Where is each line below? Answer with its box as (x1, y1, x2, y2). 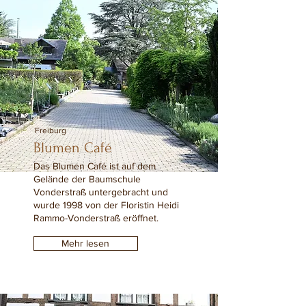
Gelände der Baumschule (33, 173, 141, 184)
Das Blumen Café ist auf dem (33, 161, 156, 171)
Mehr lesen (61, 238, 109, 249)
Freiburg (34, 126, 66, 135)
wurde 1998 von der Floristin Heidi (33, 199, 179, 210)
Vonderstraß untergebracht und (33, 186, 168, 197)
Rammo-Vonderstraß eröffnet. (33, 212, 158, 223)
